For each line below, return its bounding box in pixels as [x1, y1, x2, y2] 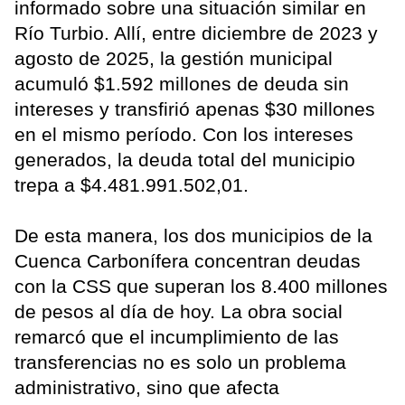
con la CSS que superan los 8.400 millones [14, 275, 388, 297]
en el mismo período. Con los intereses [14, 123, 353, 145]
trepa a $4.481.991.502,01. [14, 174, 249, 195]
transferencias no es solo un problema [14, 351, 346, 372]
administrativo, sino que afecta [14, 376, 279, 398]
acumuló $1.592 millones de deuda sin [14, 72, 349, 94]
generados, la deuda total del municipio [14, 148, 355, 170]
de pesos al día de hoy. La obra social [14, 300, 343, 322]
